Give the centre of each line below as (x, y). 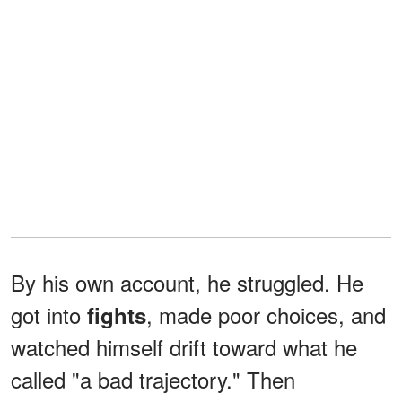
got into (49, 315)
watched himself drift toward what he (184, 347)
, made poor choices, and (266, 315)
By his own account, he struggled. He (187, 283)
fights (117, 315)
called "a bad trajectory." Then (153, 380)
